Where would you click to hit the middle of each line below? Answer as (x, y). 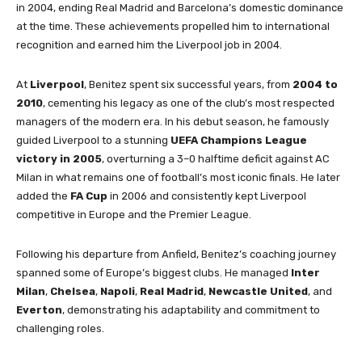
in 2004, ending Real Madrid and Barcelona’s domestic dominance (180, 8)
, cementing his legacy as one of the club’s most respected (189, 103)
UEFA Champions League (239, 141)
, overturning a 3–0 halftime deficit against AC (216, 159)
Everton (39, 310)
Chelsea (73, 292)
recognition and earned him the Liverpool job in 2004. (149, 45)
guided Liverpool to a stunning (93, 141)
